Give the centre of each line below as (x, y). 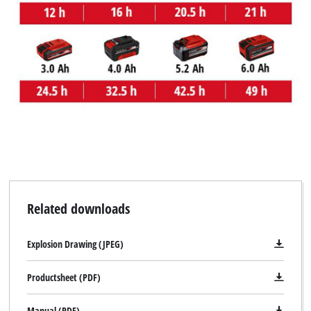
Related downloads (78, 208)
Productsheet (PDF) (64, 277)
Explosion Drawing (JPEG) (75, 244)
